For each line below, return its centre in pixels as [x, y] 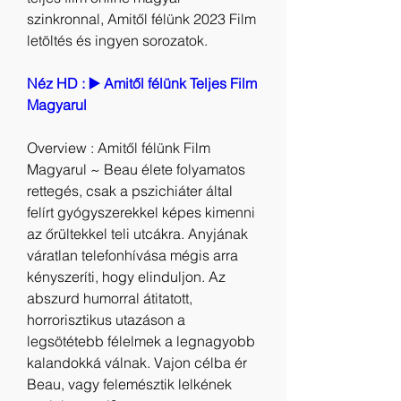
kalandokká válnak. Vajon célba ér [137, 363]
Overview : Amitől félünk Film [119, 148]
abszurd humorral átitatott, [110, 298]
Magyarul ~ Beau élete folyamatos [136, 169]
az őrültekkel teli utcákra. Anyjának [137, 234]
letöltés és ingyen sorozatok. [117, 40]
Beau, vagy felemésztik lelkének [129, 384]
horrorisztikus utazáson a [106, 320]
